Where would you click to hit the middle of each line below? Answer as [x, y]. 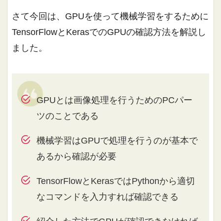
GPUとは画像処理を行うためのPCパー [114, 100]
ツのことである [67, 116]
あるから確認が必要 [76, 156]
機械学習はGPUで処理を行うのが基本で [117, 140]
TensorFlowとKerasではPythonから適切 [115, 181]
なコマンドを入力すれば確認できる [107, 197]
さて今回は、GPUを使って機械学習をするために [110, 16]
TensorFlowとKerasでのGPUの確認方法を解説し [109, 32]
